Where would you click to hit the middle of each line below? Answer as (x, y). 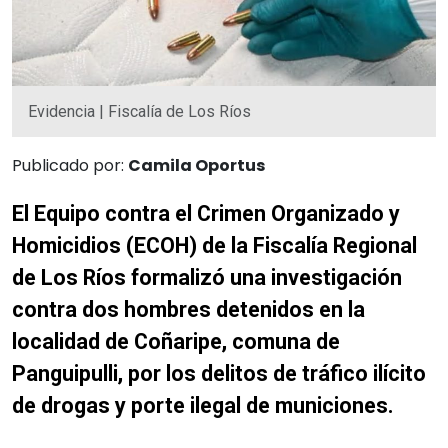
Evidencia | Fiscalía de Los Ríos (139, 111)
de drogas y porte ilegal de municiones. (203, 405)
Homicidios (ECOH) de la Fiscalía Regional (214, 245)
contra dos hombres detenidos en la (188, 309)
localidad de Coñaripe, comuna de (176, 341)
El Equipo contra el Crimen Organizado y (206, 213)
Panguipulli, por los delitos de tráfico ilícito (219, 373)
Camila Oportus (196, 165)
